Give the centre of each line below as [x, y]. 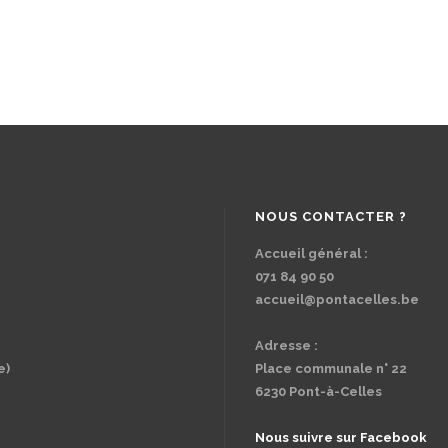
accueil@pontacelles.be [337, 299]
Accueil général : [311, 253]
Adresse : [286, 345]
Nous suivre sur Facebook [341, 437]
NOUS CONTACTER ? [331, 216]
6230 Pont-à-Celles [318, 391]
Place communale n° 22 [331, 368]
